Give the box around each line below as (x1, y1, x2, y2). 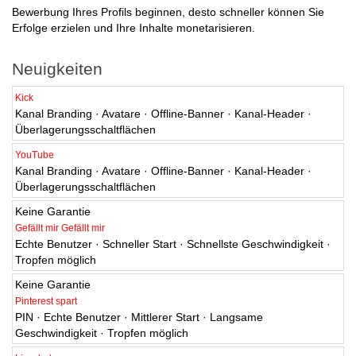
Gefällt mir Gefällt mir (15, 222, 105, 234)
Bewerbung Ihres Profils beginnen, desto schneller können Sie (12, 6, 324, 19)
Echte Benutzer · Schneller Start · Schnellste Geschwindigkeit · (15, 238, 331, 251)
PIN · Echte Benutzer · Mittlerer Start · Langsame (15, 311, 263, 324)
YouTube (15, 149, 54, 161)
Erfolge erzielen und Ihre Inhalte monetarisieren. (12, 21, 255, 35)
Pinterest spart (15, 296, 77, 308)
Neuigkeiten (12, 60, 103, 79)
